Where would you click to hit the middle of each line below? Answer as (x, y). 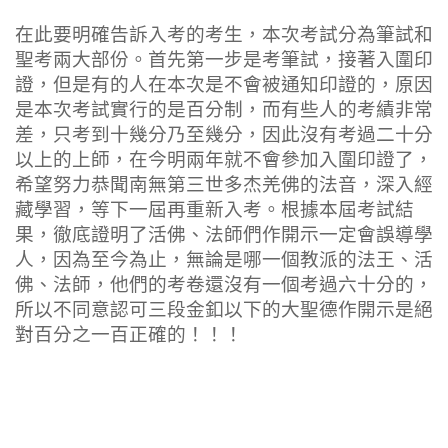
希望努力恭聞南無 (91, 185)
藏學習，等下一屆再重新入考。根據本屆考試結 (214, 210)
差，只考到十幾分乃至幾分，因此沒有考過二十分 (224, 135)
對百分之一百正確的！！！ (129, 335)
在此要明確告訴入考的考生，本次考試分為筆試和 (224, 35)
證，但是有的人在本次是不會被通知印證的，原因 (224, 85)
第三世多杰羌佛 (233, 185)
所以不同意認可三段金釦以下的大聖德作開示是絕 (224, 310)
